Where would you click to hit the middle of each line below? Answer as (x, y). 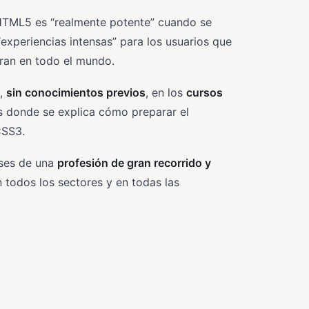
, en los (166, 92)
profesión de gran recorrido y (134, 163)
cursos (205, 92)
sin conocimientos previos (76, 92)
